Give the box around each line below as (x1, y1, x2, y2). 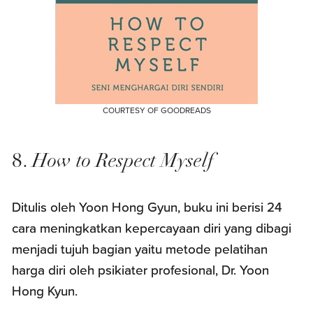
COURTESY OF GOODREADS (102, 105, 211, 115)
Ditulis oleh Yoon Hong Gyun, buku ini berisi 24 (12, 199, 283, 215)
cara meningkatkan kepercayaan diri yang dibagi (12, 220, 292, 236)
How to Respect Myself (32, 152, 214, 172)
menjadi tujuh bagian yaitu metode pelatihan (12, 241, 268, 257)
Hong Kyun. (12, 283, 78, 299)
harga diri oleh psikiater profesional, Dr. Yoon (12, 262, 270, 278)
